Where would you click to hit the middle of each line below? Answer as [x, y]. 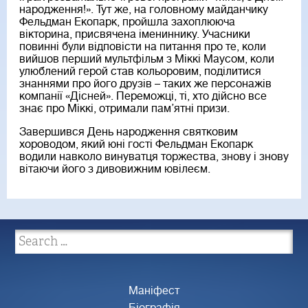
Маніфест [154, 291]
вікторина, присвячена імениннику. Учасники [135, 35]
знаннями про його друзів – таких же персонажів [145, 84]
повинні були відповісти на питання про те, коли [143, 47]
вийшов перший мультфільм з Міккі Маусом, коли [147, 59]
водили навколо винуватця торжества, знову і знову [154, 157]
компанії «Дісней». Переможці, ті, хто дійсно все [143, 97]
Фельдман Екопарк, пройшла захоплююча [127, 22]
